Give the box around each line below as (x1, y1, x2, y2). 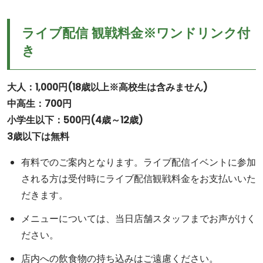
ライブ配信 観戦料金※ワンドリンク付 (22, 24, 250, 42)
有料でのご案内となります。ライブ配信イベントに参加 (21, 156, 256, 169)
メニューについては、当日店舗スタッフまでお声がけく (21, 212, 256, 225)
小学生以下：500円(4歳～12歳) (7, 113, 143, 127)
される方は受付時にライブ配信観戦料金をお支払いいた (21, 172, 256, 186)
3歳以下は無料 (7, 130, 69, 143)
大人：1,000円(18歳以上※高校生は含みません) (7, 80, 208, 94)
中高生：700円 (7, 97, 72, 110)
